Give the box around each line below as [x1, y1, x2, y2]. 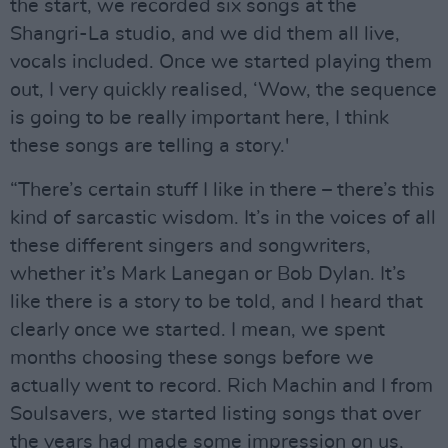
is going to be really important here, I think [10, 108, 389, 128]
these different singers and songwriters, [10, 236, 371, 256]
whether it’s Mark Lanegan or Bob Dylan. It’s [10, 264, 406, 284]
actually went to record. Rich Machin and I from [10, 376, 433, 396]
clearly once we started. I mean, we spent [10, 320, 385, 340]
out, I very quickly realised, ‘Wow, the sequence [10, 80, 437, 100]
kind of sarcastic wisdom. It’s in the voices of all [10, 208, 436, 228]
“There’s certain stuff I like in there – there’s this [10, 180, 435, 200]
